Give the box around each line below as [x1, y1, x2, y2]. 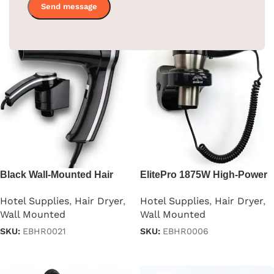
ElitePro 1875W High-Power [140, 169, 267, 180]
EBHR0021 [23, 226, 66, 236]
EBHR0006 [163, 226, 209, 236]
